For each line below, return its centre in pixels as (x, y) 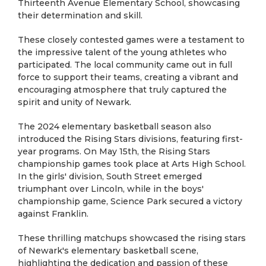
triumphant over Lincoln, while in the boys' (111, 189)
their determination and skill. (80, 15)
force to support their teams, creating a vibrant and (128, 77)
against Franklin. (53, 214)
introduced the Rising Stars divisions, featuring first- (130, 139)
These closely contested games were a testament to (131, 40)
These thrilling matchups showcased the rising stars (132, 238)
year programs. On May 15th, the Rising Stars (114, 151)
